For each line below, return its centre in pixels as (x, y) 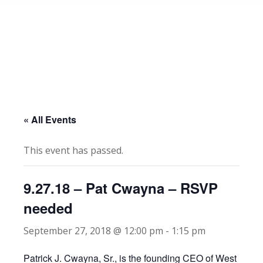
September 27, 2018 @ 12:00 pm (93, 231)
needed (48, 208)
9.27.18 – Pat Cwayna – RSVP (121, 188)
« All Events (50, 119)
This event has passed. (73, 150)
